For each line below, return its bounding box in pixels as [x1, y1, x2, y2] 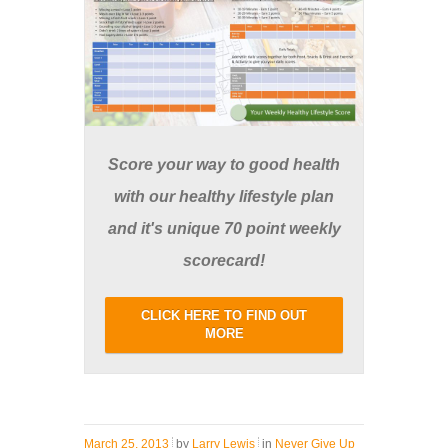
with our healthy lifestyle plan [114, 187, 334, 205]
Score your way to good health [108, 155, 340, 173]
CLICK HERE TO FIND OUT [141, 307, 307, 323]
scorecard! [183, 251, 265, 269]
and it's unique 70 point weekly [107, 219, 341, 237]
